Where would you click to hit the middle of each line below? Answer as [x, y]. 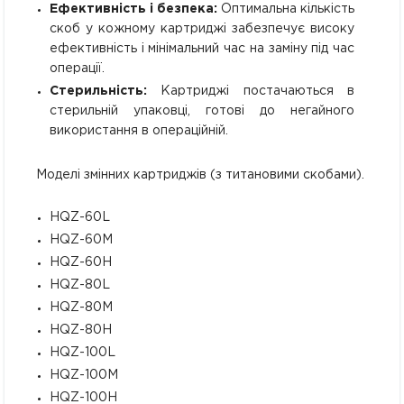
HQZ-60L [80, 217]
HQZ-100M [84, 375]
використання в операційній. [139, 130]
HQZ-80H [81, 330]
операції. [77, 68]
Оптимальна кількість [286, 9]
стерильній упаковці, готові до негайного [202, 110]
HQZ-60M [81, 239]
